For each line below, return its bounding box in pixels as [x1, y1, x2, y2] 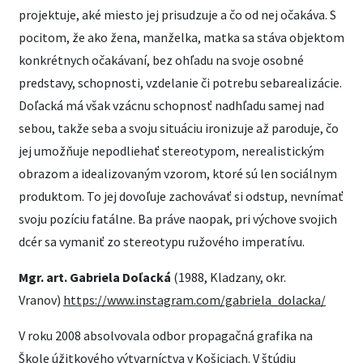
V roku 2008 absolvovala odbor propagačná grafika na [19, 327, 313, 344]
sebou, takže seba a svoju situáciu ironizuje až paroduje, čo [19, 120, 339, 136]
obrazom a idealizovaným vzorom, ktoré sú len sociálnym [19, 165, 337, 181]
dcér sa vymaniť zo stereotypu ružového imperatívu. [19, 233, 305, 250]
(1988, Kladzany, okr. [173, 269, 286, 285]
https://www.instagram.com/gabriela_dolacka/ [63, 292, 326, 308]
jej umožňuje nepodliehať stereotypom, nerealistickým [19, 143, 324, 159]
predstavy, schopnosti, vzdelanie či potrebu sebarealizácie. [19, 75, 342, 91]
